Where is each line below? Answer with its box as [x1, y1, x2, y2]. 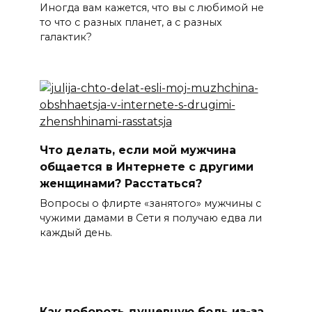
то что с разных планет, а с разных [39, 15, 222, 29]
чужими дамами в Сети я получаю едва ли [39, 211, 262, 224]
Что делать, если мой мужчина [39, 143, 236, 157]
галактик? [39, 30, 92, 43]
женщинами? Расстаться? [39, 176, 202, 190]
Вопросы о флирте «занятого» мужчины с [39, 196, 261, 210]
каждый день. [39, 226, 112, 239]
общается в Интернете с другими [39, 159, 253, 173]
